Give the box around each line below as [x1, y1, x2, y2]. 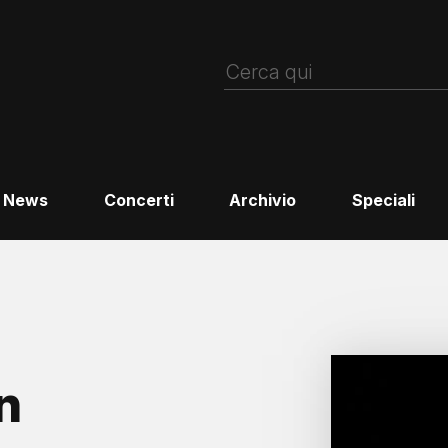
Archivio [229, 190, 297, 211]
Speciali [352, 190, 416, 211]
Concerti [103, 190, 174, 211]
